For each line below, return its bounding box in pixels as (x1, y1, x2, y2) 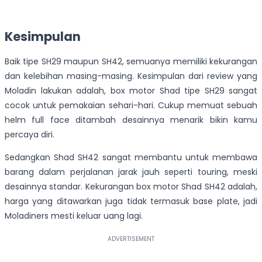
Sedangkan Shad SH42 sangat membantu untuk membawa (5, 151, 257, 163)
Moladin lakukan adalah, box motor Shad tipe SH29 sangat (5, 84, 257, 96)
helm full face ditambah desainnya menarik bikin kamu (5, 113, 257, 126)
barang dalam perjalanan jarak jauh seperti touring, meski (5, 166, 257, 178)
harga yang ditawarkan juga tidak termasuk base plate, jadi (5, 195, 257, 207)
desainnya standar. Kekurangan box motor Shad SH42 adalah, (5, 180, 257, 192)
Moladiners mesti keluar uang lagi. (5, 209, 143, 222)
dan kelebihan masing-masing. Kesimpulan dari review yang (5, 70, 257, 82)
